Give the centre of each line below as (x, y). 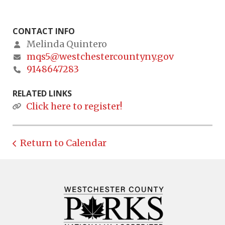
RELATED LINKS (42, 94)
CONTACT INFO (44, 31)
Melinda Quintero (66, 44)
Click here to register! (74, 106)
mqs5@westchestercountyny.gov (100, 57)
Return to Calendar (63, 143)
